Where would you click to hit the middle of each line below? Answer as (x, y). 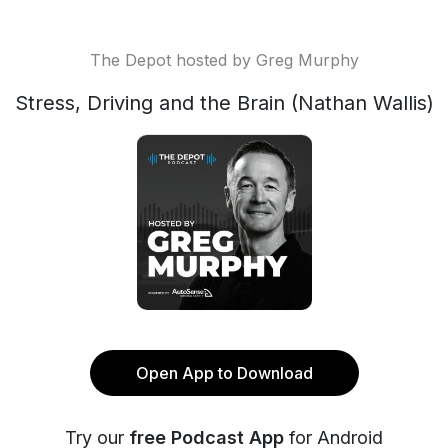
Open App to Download (224, 373)
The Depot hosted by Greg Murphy (224, 60)
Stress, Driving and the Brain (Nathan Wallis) (224, 103)
